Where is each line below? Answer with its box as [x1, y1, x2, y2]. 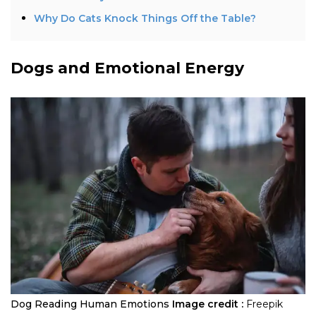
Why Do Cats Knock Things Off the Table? [34, 11, 256, 25]
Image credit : [172, 297, 243, 310]
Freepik [246, 297, 283, 310]
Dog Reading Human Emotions [11, 297, 169, 310]
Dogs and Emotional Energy [11, 58, 244, 78]
